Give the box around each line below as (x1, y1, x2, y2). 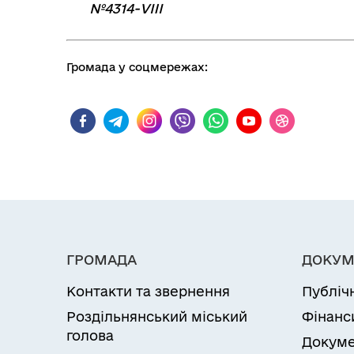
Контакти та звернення (66, 284, 230, 299)
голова (66, 328, 114, 343)
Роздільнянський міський (66, 309, 247, 324)
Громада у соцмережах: (66, 61, 208, 73)
